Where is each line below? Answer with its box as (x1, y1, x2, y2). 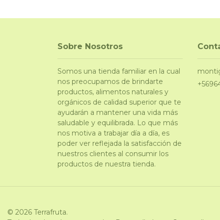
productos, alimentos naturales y (57, 87, 168, 96)
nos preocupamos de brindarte (57, 77, 163, 86)
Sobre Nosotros (57, 41, 123, 51)
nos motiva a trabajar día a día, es (57, 128, 169, 137)
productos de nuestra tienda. (57, 159, 156, 168)
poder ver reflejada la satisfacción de (57, 138, 182, 148)
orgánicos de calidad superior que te (57, 97, 181, 107)
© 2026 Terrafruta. (7, 207, 68, 217)
